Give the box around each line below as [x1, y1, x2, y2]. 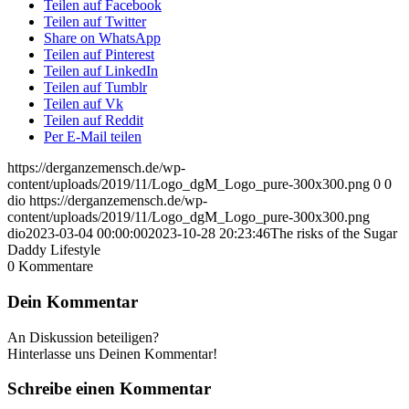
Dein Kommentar [7, 291, 138, 311]
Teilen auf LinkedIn [44, 63, 158, 79]
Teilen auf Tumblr [44, 79, 147, 96]
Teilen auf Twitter [44, 14, 146, 30]
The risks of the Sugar [270, 225, 397, 242]
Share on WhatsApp [44, 30, 161, 47]
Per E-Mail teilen [44, 129, 142, 145]
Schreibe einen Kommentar [7, 379, 211, 399]
